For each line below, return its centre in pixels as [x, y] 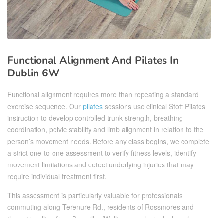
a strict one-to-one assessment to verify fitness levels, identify [102, 153]
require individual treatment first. [57, 176]
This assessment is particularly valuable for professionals [95, 195]
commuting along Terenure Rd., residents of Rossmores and [100, 207]
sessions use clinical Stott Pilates [154, 106]
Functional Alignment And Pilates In [93, 60]
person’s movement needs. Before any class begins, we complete [108, 141]
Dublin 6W [33, 73]
